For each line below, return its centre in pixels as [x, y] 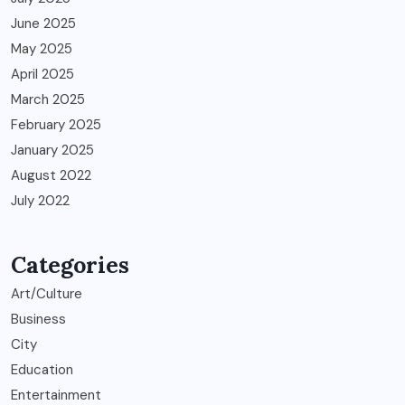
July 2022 [40, 201]
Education [42, 370]
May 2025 [42, 49]
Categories [70, 265]
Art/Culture [47, 294]
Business [38, 320]
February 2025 [56, 125]
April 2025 [42, 75]
